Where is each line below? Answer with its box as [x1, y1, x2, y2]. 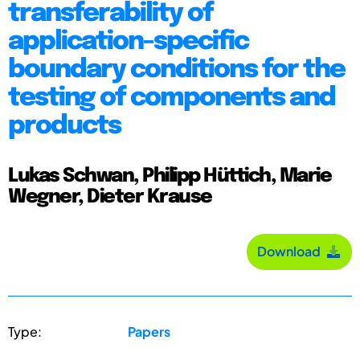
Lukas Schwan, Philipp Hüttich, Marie [8, 166, 331, 186]
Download [257, 243, 325, 260]
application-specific [8, 28, 248, 55]
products [8, 112, 121, 140]
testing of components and [8, 84, 335, 112]
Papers [128, 322, 171, 340]
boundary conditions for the [8, 56, 345, 84]
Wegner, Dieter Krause [8, 186, 212, 207]
